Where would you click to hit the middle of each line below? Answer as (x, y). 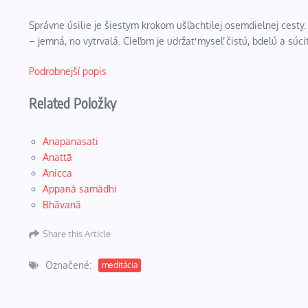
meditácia (120, 265)
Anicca (57, 173)
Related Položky (73, 103)
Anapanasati (70, 141)
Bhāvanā (62, 205)
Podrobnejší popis (68, 71)
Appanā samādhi (80, 189)
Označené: (68, 265)
